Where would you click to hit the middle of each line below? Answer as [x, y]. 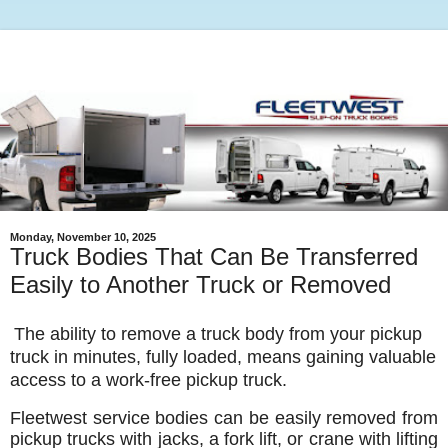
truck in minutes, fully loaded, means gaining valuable [223, 356]
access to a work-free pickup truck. [148, 379]
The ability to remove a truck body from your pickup [218, 333]
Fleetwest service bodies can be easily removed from [224, 417]
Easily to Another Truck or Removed [200, 284]
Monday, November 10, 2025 [83, 236]
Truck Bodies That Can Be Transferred [214, 256]
